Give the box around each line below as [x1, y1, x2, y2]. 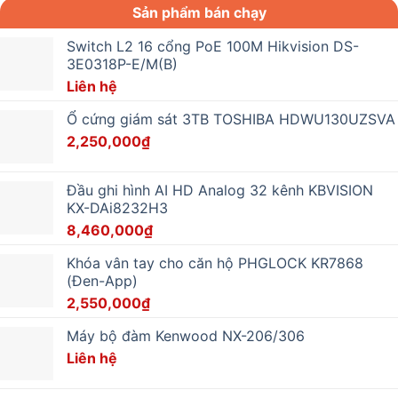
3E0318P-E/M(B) [67, 54, 178, 73]
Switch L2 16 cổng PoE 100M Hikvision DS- [67, 36, 359, 55]
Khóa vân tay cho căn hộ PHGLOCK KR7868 [67, 253, 363, 272]
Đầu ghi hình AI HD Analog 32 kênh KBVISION [67, 180, 373, 199]
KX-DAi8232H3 [67, 198, 168, 217]
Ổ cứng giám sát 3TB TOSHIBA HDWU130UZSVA [67, 109, 395, 128]
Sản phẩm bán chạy [131, 3, 267, 21]
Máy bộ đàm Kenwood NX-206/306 [67, 326, 305, 345]
